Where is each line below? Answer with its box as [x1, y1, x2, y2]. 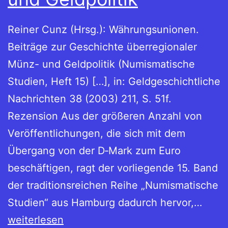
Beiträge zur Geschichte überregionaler [8, 41, 197, 53]
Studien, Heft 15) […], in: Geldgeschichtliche [8, 75, 220, 88]
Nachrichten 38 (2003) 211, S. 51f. [8, 93, 172, 105]
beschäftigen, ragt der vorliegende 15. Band [8, 162, 218, 175]
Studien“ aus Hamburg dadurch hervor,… [8, 196, 202, 209]
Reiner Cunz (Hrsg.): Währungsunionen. [8, 23, 199, 36]
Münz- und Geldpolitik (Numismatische [8, 58, 195, 71]
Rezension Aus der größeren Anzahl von [8, 110, 202, 123]
